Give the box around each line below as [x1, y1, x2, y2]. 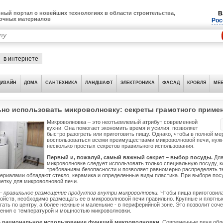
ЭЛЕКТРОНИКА [120, 80, 155, 85]
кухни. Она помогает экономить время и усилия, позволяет [47, 125, 198, 131]
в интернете [3, 55, 38, 62]
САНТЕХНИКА [45, 80, 78, 85]
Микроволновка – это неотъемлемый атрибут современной [47, 119, 198, 125]
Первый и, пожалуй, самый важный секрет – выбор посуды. [47, 154, 214, 160]
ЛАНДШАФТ [85, 80, 113, 85]
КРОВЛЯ [187, 80, 206, 85]
